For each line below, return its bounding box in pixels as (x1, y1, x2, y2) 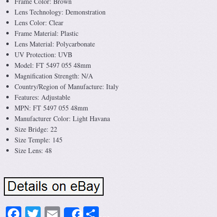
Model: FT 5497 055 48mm (15, 61, 91, 70)
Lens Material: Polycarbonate (15, 39, 95, 48)
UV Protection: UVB (15, 50, 72, 59)
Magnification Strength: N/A (15, 71, 93, 80)
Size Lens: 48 (15, 146, 52, 155)
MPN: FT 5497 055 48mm (15, 103, 88, 112)
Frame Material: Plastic (15, 29, 78, 38)
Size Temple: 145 (15, 135, 62, 144)
